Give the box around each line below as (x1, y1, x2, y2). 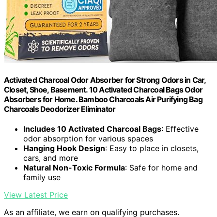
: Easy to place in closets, (105, 143, 199, 154)
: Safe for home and (125, 163, 198, 173)
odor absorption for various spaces (23, 134, 153, 144)
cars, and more (23, 153, 78, 163)
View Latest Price (4, 190, 68, 200)
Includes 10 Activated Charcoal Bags (23, 124, 161, 134)
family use (23, 172, 61, 183)
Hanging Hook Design (23, 143, 105, 154)
